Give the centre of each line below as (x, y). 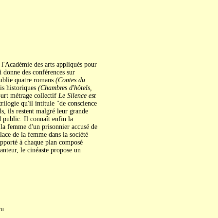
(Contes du (70, 80)
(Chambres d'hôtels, (65, 88)
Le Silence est (77, 96)
